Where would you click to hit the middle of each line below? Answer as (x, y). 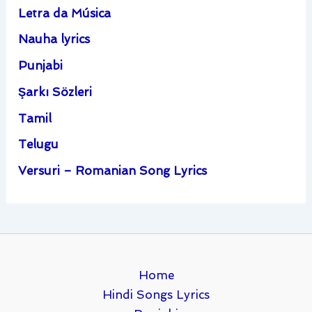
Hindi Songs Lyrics (156, 294)
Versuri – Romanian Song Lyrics (113, 171)
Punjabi (41, 66)
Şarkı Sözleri (55, 92)
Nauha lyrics (54, 39)
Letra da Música (65, 13)
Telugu (39, 145)
